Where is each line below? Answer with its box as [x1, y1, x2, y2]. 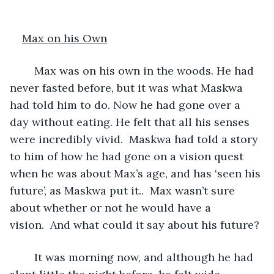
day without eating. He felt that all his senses [10, 114, 253, 129]
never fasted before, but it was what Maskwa [10, 80, 246, 95]
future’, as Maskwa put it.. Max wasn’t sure [10, 183, 238, 198]
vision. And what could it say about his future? [10, 217, 259, 232]
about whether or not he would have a [10, 200, 214, 215]
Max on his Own [22, 31, 107, 45]
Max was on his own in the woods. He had [22, 63, 34, 78]
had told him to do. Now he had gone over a [10, 97, 243, 112]
